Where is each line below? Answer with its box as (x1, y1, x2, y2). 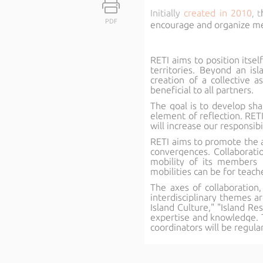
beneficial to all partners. (150, 85, 254, 95)
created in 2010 (184, 8, 252, 18)
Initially (150, 8, 184, 18)
